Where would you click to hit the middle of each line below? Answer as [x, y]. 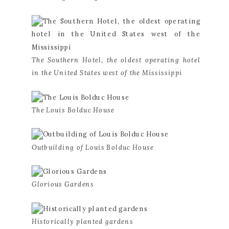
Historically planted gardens [82, 221]
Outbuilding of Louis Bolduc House [93, 147]
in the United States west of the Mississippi [107, 73]
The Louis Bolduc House [73, 110]
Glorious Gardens [63, 184]
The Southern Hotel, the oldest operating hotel [116, 60]
